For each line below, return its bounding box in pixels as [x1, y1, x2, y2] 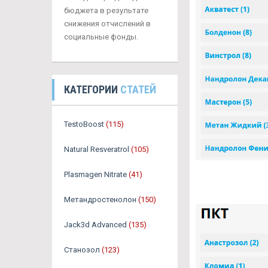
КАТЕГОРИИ [64, 83, 120, 96]
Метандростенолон [64, 195, 136, 204]
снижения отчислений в [64, 19, 151, 28]
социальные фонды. [64, 32, 138, 41]
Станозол [64, 245, 100, 254]
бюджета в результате [64, 6, 148, 15]
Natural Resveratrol [64, 145, 129, 154]
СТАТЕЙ [120, 83, 156, 96]
